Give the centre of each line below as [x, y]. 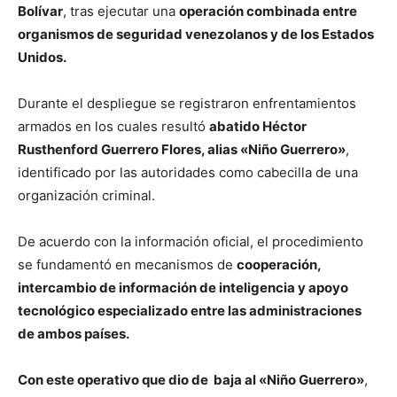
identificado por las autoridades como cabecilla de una [188, 172]
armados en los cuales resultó [113, 126]
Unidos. [42, 57]
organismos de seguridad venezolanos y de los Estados [196, 34]
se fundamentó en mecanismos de [127, 264]
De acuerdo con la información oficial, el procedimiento [191, 241]
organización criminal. [86, 195]
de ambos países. [74, 333]
